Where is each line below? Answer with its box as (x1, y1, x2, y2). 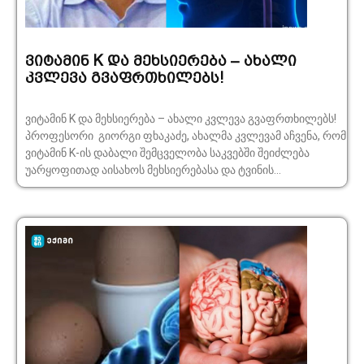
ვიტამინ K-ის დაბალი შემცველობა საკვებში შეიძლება (25, 146, 310, 160)
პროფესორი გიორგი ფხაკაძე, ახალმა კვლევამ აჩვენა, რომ (25, 129, 192, 143)
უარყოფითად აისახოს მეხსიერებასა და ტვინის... (25, 163, 281, 177)
